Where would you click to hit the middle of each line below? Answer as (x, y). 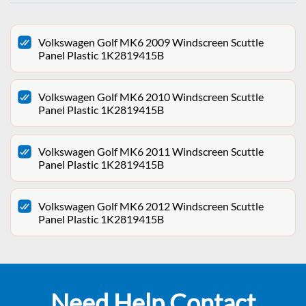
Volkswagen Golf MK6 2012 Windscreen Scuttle (151, 206)
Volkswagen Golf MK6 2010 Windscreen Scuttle (151, 97)
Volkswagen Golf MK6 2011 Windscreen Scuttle (151, 152)
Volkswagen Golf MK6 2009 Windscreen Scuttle (151, 42)
